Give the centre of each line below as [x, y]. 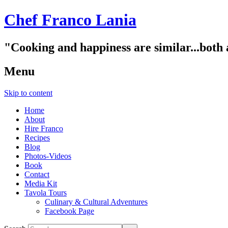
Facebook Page [69, 211]
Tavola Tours [46, 192]
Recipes [37, 137]
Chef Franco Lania [70, 20]
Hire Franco [44, 128]
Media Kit [41, 183]
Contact [37, 174]
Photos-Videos [48, 156]
